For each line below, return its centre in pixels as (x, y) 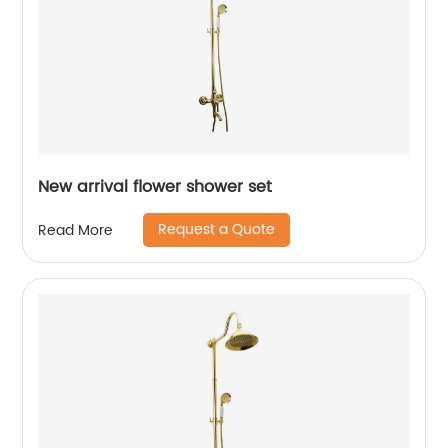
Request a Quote (217, 229)
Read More (76, 230)
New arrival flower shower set (155, 187)
